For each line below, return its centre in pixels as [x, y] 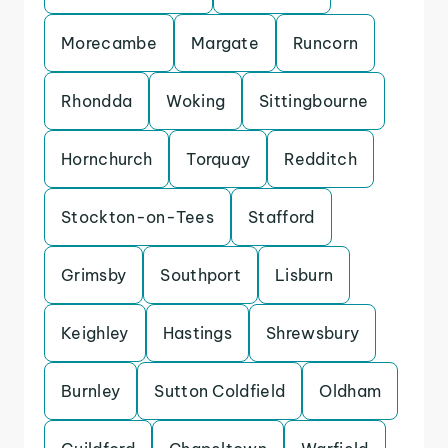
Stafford [281, 217]
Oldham [350, 391]
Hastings [197, 333]
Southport [201, 275]
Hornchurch [107, 159]
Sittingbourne [314, 101]
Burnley [91, 391]
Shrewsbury [313, 333]
